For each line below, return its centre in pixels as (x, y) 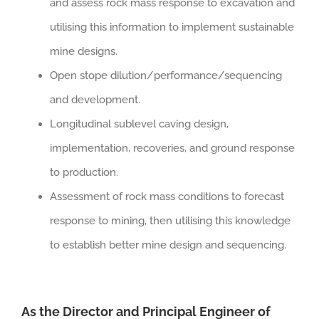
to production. (84, 172)
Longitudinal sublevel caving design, (139, 124)
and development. (95, 99)
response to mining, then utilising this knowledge (170, 220)
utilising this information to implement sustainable (172, 27)
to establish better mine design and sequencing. (168, 245)
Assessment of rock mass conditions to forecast (167, 196)
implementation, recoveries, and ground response (172, 148)
